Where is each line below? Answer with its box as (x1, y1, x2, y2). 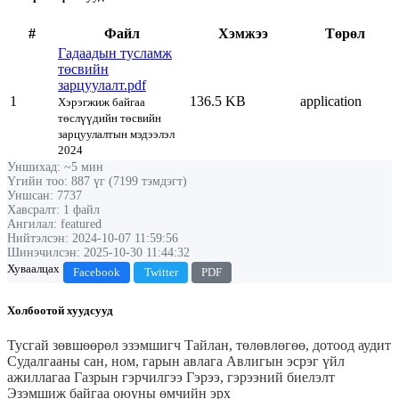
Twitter (143, 265, 178, 279)
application (300, 94, 362, 110)
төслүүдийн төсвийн (58, 111, 161, 126)
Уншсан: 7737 (7, 189, 82, 203)
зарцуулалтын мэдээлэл (58, 127, 175, 142)
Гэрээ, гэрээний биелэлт (186, 369, 335, 385)
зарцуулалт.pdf (58, 77, 146, 94)
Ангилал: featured (7, 217, 102, 232)
